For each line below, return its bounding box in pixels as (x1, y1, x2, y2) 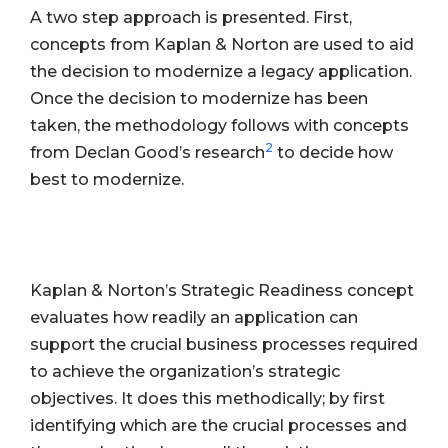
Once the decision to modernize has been (30, 88, 368, 108)
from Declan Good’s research (30, 142, 265, 162)
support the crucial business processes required (30, 335, 418, 355)
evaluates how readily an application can (30, 308, 358, 328)
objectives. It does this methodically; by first (30, 389, 385, 409)
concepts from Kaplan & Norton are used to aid (30, 34, 414, 54)
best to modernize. (30, 169, 184, 189)
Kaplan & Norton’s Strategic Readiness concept (30, 281, 414, 301)
